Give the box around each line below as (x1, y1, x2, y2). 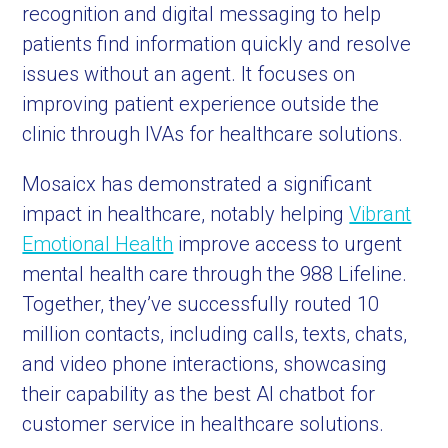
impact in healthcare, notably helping (22, 202, 350, 226)
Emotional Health (22, 232, 174, 256)
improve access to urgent (173, 232, 403, 256)
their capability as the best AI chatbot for (22, 382, 376, 406)
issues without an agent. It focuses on (22, 62, 356, 86)
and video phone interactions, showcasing (22, 352, 388, 376)
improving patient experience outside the (22, 92, 380, 116)
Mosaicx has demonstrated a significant (22, 172, 373, 196)
